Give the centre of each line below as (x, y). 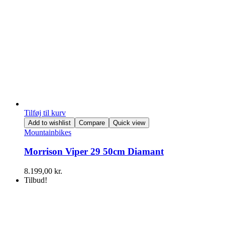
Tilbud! (36, 180)
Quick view (129, 123)
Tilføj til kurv (45, 113)
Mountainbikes (48, 132)
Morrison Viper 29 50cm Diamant (94, 152)
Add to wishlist (49, 123)
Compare (92, 123)
